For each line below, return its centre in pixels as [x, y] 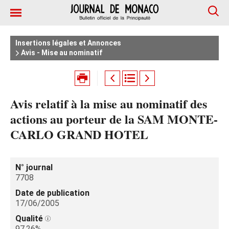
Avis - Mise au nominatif [61, 53]
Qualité [30, 219]
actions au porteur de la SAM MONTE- [114, 119]
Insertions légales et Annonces [68, 43]
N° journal [34, 167]
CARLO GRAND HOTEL [79, 134]
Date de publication [52, 193]
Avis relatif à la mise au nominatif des [109, 104]
